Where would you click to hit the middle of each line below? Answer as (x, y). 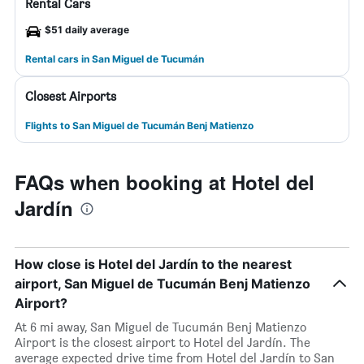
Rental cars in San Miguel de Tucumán (115, 59)
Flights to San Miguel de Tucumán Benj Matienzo (139, 126)
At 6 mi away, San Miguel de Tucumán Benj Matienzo (160, 327)
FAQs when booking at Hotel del (165, 182)
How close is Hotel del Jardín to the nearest (153, 264)
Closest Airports (71, 96)
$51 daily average (87, 30)
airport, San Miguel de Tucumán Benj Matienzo (162, 284)
